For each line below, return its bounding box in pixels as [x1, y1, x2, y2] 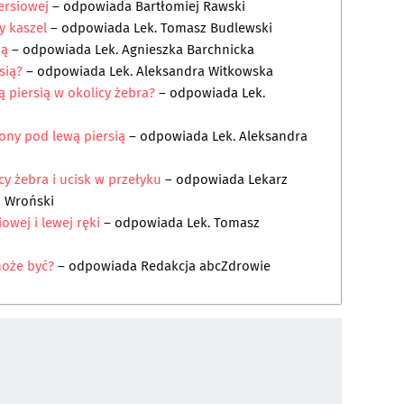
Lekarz [248, 170, 288, 190]
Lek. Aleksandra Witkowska [109, 61, 273, 82]
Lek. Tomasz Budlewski [133, 18, 272, 39]
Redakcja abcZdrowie [141, 256, 271, 277]
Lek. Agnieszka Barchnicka [95, 40, 254, 60]
